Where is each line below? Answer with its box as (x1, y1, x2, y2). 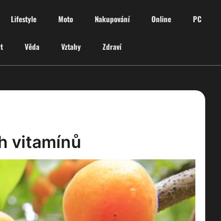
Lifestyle (11, 13, 37, 24)
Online (151, 13, 172, 24)
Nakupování (95, 13, 130, 24)
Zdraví (102, 41, 121, 52)
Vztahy (61, 41, 81, 52)
